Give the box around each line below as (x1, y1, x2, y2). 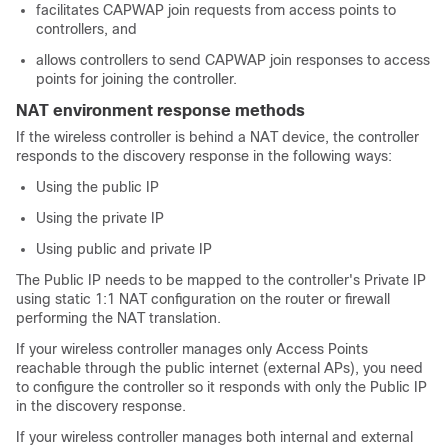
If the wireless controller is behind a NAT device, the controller (16, 129, 419, 145)
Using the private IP (36, 210, 164, 226)
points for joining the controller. (36, 71, 237, 87)
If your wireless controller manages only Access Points (16, 341, 368, 357)
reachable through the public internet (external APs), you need (16, 360, 423, 376)
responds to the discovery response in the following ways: (16, 148, 392, 164)
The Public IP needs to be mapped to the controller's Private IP (16, 272, 426, 288)
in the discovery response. (16, 398, 186, 414)
